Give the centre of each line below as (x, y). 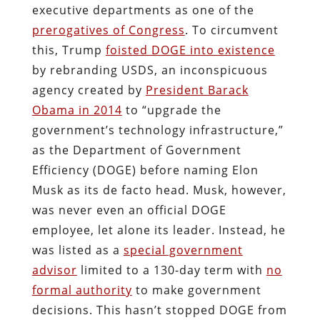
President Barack (197, 90)
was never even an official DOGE (129, 210)
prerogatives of (80, 30)
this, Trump (69, 50)
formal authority (82, 290)
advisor (54, 270)
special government (183, 250)
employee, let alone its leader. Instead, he (159, 230)
